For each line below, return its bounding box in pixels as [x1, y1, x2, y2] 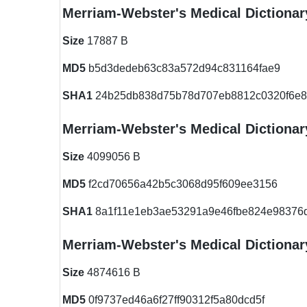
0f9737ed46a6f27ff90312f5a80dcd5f [86, 294, 265, 306]
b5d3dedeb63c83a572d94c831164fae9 [86, 62, 280, 74]
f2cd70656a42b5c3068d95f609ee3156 [86, 178, 278, 190]
